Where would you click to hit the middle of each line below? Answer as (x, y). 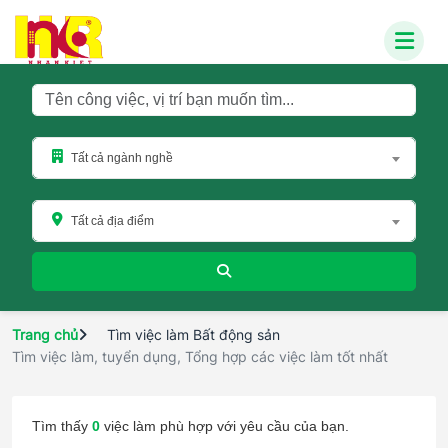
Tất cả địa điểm (112, 221)
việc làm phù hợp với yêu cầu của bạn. (226, 426)
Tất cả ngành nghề (122, 158)
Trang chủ (45, 334)
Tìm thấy (62, 426)
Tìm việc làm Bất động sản (193, 334)
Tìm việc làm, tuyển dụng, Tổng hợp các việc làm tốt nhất (200, 356)
